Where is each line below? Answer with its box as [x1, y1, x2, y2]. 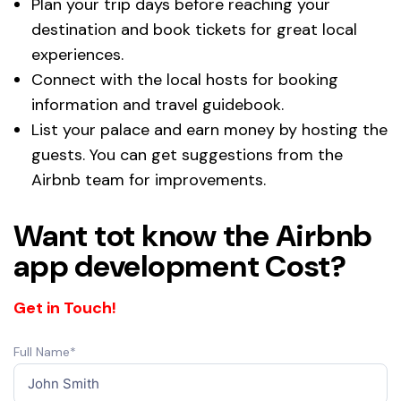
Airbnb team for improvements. [31, 168, 266, 191]
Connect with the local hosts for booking [31, 68, 338, 90]
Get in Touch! [13, 296, 116, 319]
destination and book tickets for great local [31, 18, 357, 40]
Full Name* [13, 343, 76, 360]
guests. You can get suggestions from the [31, 143, 343, 166]
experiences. [31, 43, 124, 65]
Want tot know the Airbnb [13, 215, 372, 256]
